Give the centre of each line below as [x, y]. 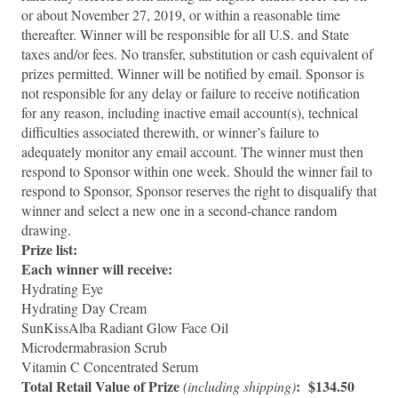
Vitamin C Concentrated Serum [110, 366]
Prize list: [49, 249]
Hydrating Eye [62, 288]
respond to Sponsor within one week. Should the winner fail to [197, 171]
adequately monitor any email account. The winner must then [192, 151]
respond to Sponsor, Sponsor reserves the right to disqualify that [199, 191]
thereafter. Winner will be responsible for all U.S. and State [185, 34]
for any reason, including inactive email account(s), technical [190, 112]
